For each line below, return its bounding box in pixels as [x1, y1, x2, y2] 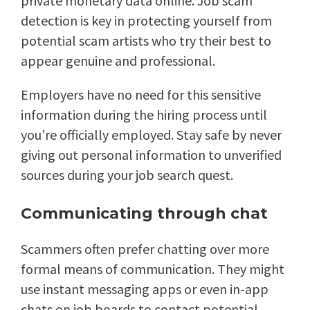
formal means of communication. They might [21, 260, 284, 278]
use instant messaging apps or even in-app [21, 280, 268, 298]
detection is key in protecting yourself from [21, 12, 272, 30]
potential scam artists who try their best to [21, 32, 271, 50]
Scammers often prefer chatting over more [21, 240, 269, 258]
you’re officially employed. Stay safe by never [21, 126, 282, 144]
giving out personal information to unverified [21, 146, 282, 164]
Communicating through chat [21, 204, 268, 224]
